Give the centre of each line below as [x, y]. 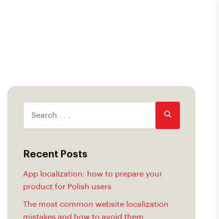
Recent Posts [55, 154]
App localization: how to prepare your [93, 174]
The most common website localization [96, 204]
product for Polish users [67, 187]
